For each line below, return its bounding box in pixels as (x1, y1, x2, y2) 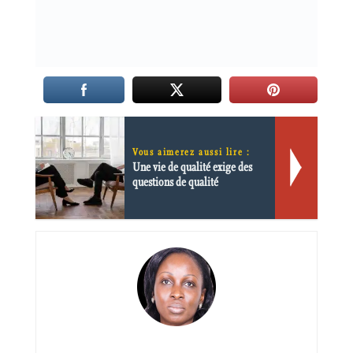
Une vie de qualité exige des (132, 160, 252, 175)
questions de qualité (132, 175, 218, 190)
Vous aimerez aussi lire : (132, 147, 251, 158)
